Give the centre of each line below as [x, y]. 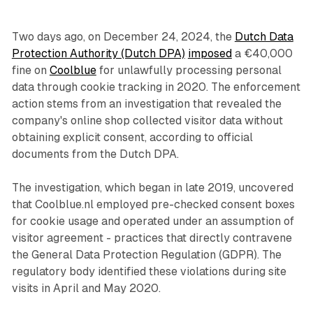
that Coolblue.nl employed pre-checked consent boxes [153, 204]
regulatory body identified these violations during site [149, 271]
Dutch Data [264, 36]
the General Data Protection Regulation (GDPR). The [146, 254]
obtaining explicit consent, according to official [132, 137]
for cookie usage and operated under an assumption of [153, 221]
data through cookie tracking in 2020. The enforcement [156, 87]
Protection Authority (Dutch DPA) [98, 53]
